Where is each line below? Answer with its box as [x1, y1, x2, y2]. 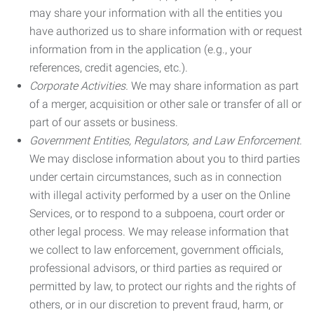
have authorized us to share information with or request [29, 25, 302, 38]
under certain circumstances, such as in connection [29, 170, 282, 184]
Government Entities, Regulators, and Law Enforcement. [29, 134, 302, 147]
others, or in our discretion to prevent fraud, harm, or [29, 298, 283, 311]
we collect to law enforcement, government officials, [29, 243, 283, 257]
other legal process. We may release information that [29, 225, 289, 238]
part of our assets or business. [29, 116, 178, 129]
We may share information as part [128, 79, 299, 93]
